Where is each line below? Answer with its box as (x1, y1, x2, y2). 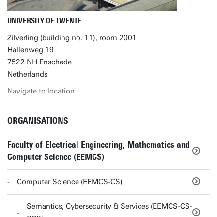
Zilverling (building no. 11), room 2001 (7, 33, 137, 42)
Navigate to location (7, 87, 75, 95)
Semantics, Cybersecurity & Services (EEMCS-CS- (27, 202, 192, 211)
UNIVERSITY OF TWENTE (7, 16, 81, 25)
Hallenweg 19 (7, 46, 54, 54)
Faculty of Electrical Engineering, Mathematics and (7, 139, 190, 150)
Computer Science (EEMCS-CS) (17, 177, 123, 186)
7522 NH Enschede (7, 58, 72, 66)
